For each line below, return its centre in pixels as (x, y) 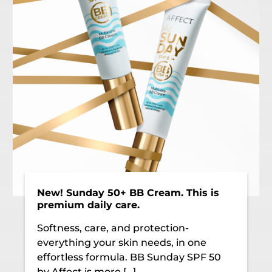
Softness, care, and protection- (113, 228)
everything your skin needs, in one (122, 242)
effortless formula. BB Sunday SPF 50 (129, 257)
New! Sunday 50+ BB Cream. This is (128, 192)
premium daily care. (89, 205)
